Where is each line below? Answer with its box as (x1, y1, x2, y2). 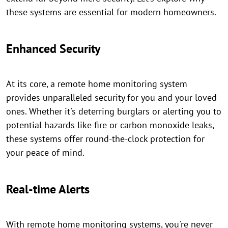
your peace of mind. (6, 147, 84, 158)
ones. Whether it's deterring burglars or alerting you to (6, 105, 221, 117)
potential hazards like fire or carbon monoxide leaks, (6, 119, 214, 131)
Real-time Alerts (6, 181, 90, 197)
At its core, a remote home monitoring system (6, 78, 187, 90)
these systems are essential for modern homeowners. (6, 6, 216, 18)
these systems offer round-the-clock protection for (6, 133, 205, 145)
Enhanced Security (6, 41, 100, 56)
